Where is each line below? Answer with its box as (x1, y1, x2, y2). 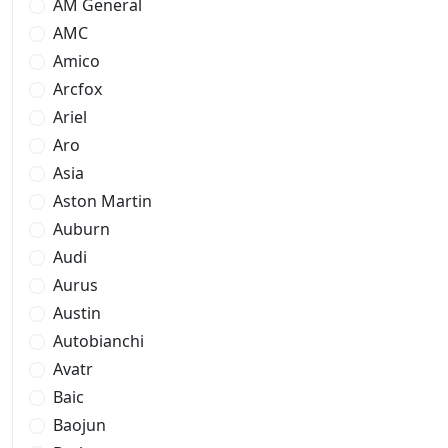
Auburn (53, 218, 110, 240)
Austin (53, 302, 101, 324)
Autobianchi (53, 330, 144, 352)
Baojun (53, 414, 106, 436)
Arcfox (53, 78, 102, 100)
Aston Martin (53, 190, 152, 212)
